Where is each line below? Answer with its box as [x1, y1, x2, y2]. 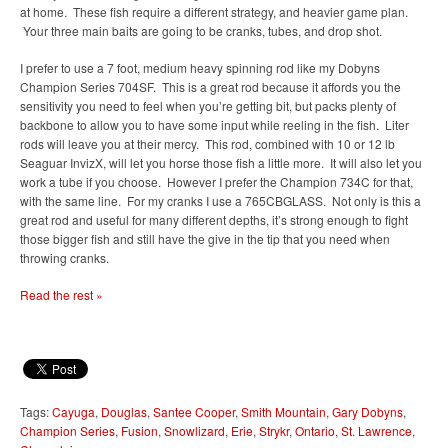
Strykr [259, 422, 289, 439]
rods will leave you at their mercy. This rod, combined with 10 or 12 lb [20, 135, 395, 152]
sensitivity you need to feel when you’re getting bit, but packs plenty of [20, 97, 396, 114]
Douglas [101, 403, 147, 420]
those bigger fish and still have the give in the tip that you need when [20, 230, 390, 247]
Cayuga [52, 403, 95, 420]
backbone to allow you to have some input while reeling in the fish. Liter [20, 116, 409, 133]
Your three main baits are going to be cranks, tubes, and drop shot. [20, 22, 382, 39]
